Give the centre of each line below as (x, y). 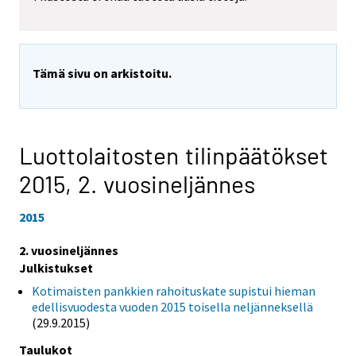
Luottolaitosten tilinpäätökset (174, 155)
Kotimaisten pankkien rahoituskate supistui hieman (174, 291)
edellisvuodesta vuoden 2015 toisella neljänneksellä (172, 307)
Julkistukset (56, 268)
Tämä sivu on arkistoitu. (102, 74)
